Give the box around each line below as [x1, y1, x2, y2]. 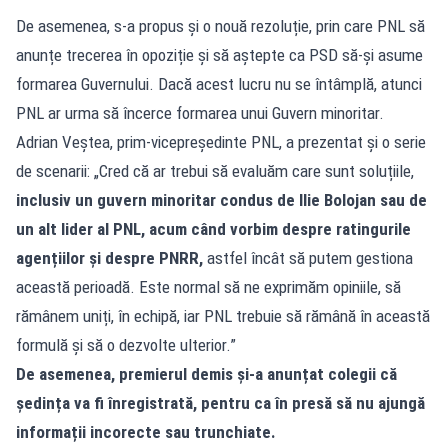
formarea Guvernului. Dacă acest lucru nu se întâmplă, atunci [16, 73, 422, 94]
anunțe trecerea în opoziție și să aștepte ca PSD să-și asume [16, 44, 423, 65]
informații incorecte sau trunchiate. [16, 421, 276, 442]
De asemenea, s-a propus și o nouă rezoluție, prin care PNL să [16, 15, 425, 36]
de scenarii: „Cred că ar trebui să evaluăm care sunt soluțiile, [16, 160, 414, 181]
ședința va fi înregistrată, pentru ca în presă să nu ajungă [16, 392, 425, 413]
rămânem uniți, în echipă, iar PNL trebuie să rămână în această [16, 305, 430, 326]
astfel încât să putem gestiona [203, 247, 413, 268]
